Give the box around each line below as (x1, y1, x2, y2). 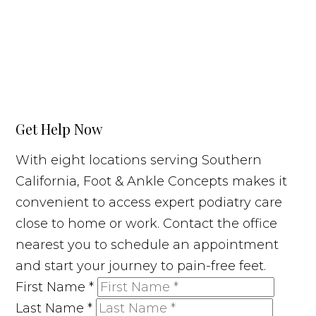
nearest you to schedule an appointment (16, 236, 279, 253)
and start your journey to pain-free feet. (16, 257, 267, 274)
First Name (16, 279, 90, 295)
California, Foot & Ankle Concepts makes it (16, 173, 288, 189)
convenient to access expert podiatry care (16, 194, 283, 210)
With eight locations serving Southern (16, 152, 262, 168)
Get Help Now (16, 119, 103, 138)
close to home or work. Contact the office (16, 215, 278, 231)
